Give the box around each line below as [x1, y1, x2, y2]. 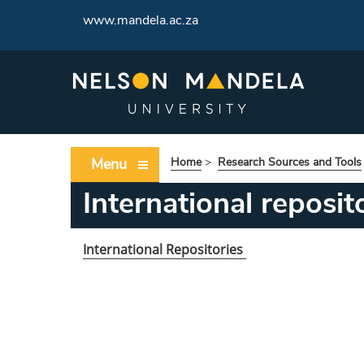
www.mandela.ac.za [83, 11, 198, 29]
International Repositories [83, 240, 246, 258]
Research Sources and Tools [218, 154, 362, 170]
